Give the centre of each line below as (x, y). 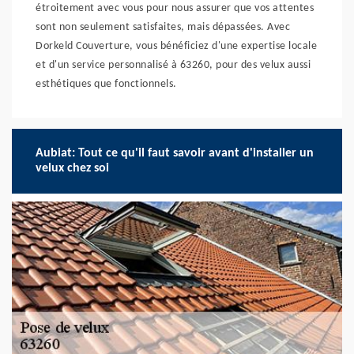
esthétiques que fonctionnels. (106, 84)
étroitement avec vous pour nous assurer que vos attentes (175, 8)
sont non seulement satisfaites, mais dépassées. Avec (163, 27)
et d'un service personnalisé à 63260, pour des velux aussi (173, 65)
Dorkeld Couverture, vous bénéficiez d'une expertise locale (176, 46)
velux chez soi (72, 168)
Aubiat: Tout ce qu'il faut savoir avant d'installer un (175, 153)
